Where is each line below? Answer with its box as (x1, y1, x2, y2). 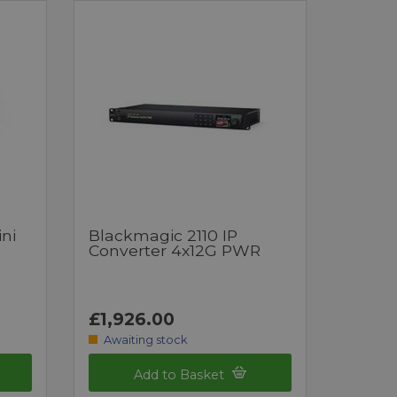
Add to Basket (134, 366, 229, 383)
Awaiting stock (103, 332, 187, 346)
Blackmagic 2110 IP (89, 225, 238, 245)
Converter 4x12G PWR (89, 240, 261, 260)
